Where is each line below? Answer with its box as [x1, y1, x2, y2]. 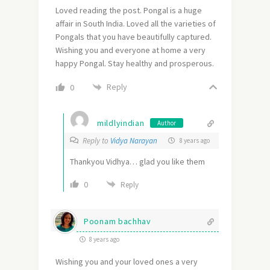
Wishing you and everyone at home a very [55, 44, 206, 55]
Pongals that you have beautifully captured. [55, 31, 212, 42]
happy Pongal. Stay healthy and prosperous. [55, 57, 214, 69]
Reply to [83, 135, 110, 146]
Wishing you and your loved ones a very [55, 256, 198, 267]
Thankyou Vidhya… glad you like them [70, 155, 205, 167]
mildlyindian [97, 117, 145, 128]
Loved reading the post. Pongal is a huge [55, 4, 202, 16]
